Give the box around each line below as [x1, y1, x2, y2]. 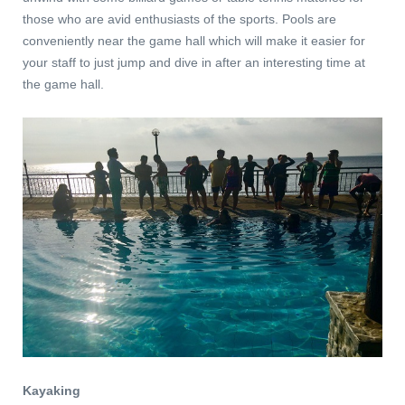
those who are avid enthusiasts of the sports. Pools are [23, 11, 336, 26]
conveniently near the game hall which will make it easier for [23, 33, 365, 48]
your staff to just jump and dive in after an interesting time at [23, 54, 365, 70]
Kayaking [23, 382, 80, 398]
